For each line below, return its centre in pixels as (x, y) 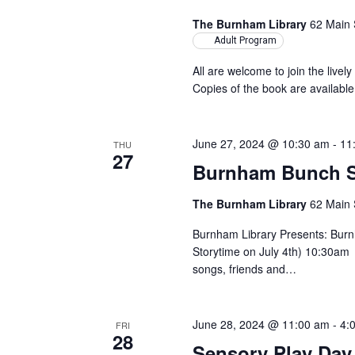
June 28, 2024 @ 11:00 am (261, 324)
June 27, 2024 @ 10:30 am (261, 143)
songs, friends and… (245, 269)
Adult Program (246, 40)
